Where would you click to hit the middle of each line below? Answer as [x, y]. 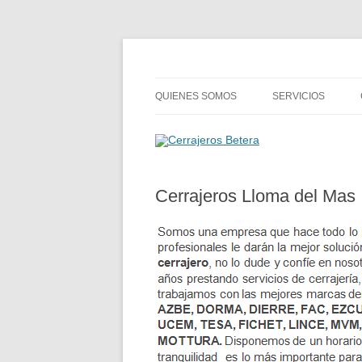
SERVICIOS [299, 96]
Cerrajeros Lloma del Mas [255, 196]
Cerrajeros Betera [242, 78]
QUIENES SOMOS [196, 96]
